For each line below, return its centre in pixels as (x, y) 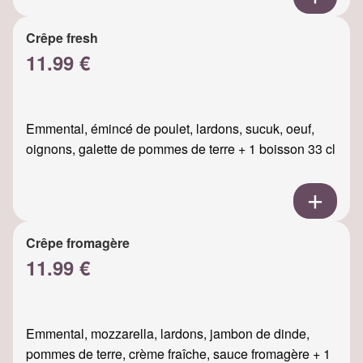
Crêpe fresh (62, 37)
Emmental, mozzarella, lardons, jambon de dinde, (168, 333)
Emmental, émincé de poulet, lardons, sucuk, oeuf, (170, 128)
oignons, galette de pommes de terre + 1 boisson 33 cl (181, 148)
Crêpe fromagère (78, 242)
